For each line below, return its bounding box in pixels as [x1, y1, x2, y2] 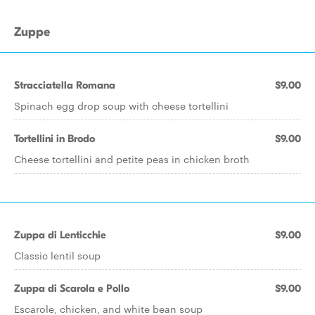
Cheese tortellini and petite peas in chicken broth [14, 152, 250, 166]
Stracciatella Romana [14, 79, 115, 91]
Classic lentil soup [14, 248, 101, 262]
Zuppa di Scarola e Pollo [14, 282, 129, 295]
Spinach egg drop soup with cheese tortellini [14, 98, 229, 112]
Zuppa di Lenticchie [14, 229, 106, 241]
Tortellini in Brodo [14, 132, 95, 145]
